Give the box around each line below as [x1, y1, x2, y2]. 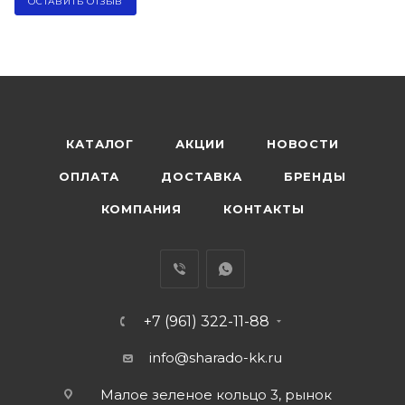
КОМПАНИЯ [100, 202, 182, 217]
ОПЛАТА [59, 169, 120, 184]
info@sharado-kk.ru [149, 349, 282, 367]
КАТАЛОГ [66, 137, 134, 152]
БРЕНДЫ [283, 169, 346, 184]
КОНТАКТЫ [223, 202, 305, 217]
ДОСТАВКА [161, 169, 242, 184]
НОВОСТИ [267, 137, 339, 152]
